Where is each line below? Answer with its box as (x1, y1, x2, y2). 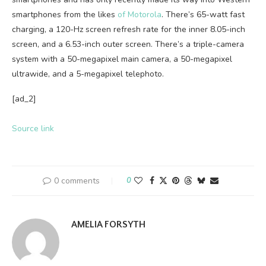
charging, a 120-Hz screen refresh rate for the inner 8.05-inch (12, 24, 245, 35)
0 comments (54, 175, 100, 186)
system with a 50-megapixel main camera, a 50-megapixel (12, 53, 232, 65)
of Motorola (118, 9, 161, 20)
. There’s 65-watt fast (161, 9, 245, 20)
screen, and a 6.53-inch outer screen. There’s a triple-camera (12, 39, 244, 50)
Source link (12, 123, 54, 134)
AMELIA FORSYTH (71, 219, 145, 230)
